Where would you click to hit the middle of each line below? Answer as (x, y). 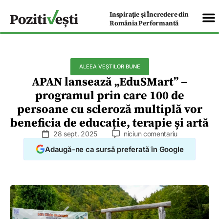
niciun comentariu (151, 134)
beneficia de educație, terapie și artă (109, 123)
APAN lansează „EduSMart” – (109, 82)
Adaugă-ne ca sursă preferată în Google (114, 149)
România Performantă (144, 23)
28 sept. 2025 (75, 134)
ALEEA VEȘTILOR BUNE (109, 67)
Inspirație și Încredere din (149, 14)
